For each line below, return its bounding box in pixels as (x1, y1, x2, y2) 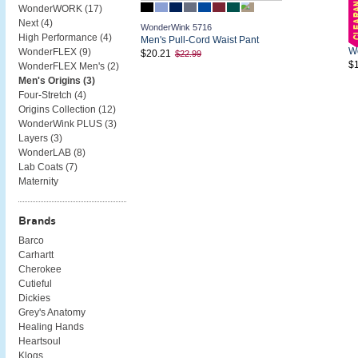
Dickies (18, 292, 50, 303)
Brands (18, 214, 56, 227)
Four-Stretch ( (18, 89, 78, 100)
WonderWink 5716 (140, 22, 212, 32)
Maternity (18, 176, 58, 186)
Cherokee (18, 264, 62, 274)
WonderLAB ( (18, 147, 77, 157)
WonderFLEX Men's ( (18, 61, 110, 71)
